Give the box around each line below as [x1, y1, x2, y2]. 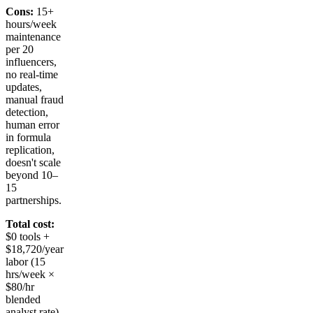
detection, [6, 105, 48, 118]
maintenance [6, 30, 61, 43]
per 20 [6, 43, 34, 55]
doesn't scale [6, 156, 61, 168]
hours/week [6, 17, 57, 30]
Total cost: [6, 217, 54, 230]
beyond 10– [6, 168, 58, 181]
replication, [6, 143, 54, 156]
